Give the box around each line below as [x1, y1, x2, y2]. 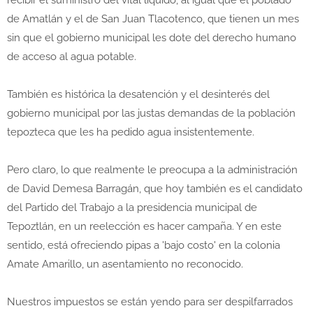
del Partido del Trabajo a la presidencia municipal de [7, 201, 257, 214]
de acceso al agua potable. [7, 50, 139, 64]
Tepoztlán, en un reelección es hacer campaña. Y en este [7, 220, 282, 233]
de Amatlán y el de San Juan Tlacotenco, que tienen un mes [7, 13, 299, 26]
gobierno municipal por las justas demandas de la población [7, 107, 296, 120]
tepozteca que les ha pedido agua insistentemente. [7, 126, 254, 139]
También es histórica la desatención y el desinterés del [7, 88, 270, 101]
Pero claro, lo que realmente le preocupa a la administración [7, 163, 298, 177]
